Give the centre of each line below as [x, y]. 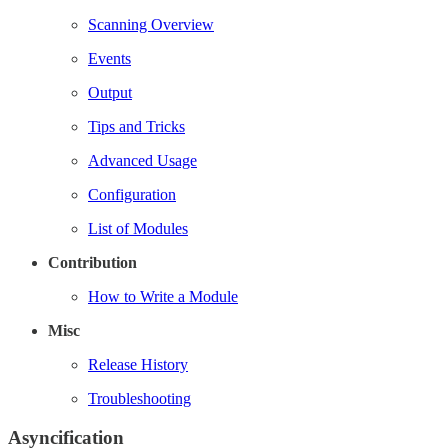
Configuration [132, 195]
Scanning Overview [151, 25]
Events [109, 59]
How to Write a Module [163, 297]
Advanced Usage [142, 161]
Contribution [92, 263]
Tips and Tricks [136, 127]
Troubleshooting [139, 399]
